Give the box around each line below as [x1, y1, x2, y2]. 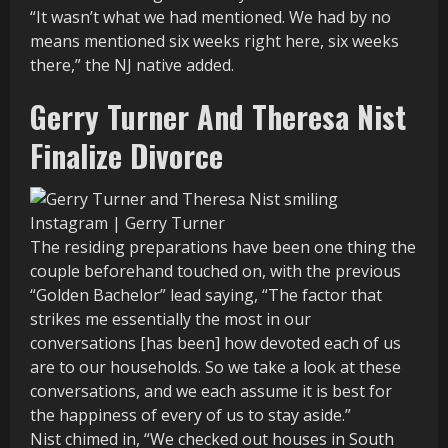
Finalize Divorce [30, 133, 223, 179]
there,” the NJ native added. [30, 54, 234, 77]
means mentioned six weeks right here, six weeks [30, 30, 399, 53]
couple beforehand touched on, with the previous [30, 259, 401, 282]
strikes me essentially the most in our [30, 307, 311, 330]
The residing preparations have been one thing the [30, 235, 416, 258]
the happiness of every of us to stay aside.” [30, 403, 351, 426]
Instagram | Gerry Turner [30, 211, 225, 234]
